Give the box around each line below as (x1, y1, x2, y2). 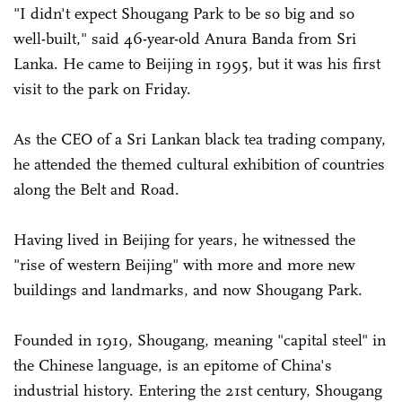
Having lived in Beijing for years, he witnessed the (13, 230, 355, 250)
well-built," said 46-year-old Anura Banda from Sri (13, 29, 356, 49)
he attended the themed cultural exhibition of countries (13, 154, 385, 175)
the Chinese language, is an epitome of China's (13, 355, 332, 376)
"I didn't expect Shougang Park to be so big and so (13, 4, 354, 24)
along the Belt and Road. (13, 179, 179, 200)
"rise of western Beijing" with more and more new (13, 255, 355, 275)
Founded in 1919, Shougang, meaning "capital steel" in (13, 330, 386, 351)
